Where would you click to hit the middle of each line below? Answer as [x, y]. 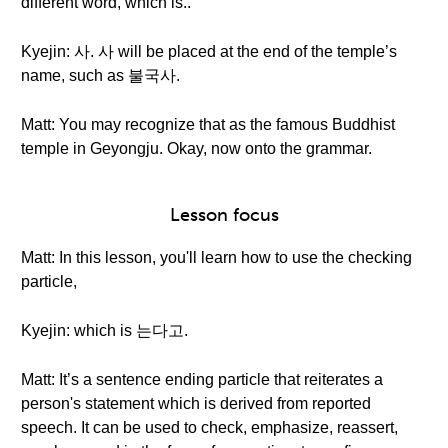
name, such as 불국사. [100, 75]
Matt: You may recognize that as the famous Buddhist [208, 124]
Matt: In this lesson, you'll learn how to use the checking [216, 257]
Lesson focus [224, 215]
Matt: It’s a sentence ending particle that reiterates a [202, 379]
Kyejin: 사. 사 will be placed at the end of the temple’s [209, 51]
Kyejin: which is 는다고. [104, 330]
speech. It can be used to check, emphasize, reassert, [209, 427]
